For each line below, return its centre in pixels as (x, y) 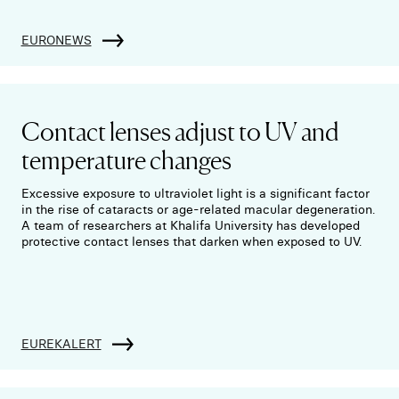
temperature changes (126, 159)
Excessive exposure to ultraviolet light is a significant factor (195, 194)
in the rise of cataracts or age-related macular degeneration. (198, 210)
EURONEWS (56, 41)
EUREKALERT (61, 344)
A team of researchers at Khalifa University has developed (190, 226)
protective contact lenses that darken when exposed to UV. (191, 242)
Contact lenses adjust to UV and (180, 130)
